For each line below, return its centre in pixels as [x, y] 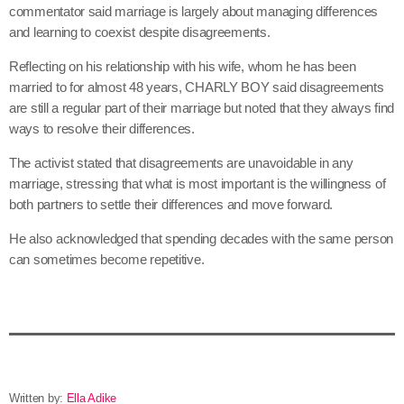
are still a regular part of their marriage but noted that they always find [202, 108]
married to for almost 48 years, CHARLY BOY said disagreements [197, 87]
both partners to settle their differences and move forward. [171, 205]
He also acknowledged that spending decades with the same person [201, 239]
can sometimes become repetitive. [107, 260]
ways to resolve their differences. [102, 129]
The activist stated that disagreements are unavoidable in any [181, 163]
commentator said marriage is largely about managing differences [193, 12]
